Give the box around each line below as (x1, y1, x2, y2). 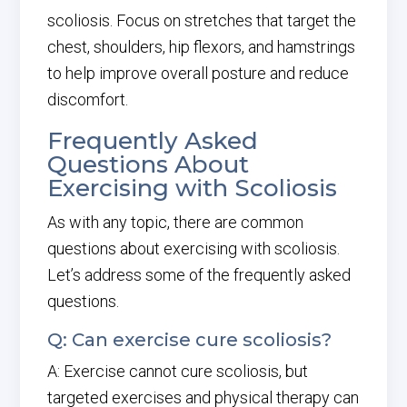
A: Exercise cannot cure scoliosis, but (47, 362, 309, 381)
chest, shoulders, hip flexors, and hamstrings (47, 37, 356, 56)
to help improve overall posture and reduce (47, 64, 350, 83)
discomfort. (47, 90, 129, 109)
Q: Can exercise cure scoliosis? (47, 329, 333, 351)
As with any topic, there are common (47, 213, 304, 232)
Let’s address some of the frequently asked (47, 265, 352, 284)
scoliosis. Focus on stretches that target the (47, 11, 357, 30)
